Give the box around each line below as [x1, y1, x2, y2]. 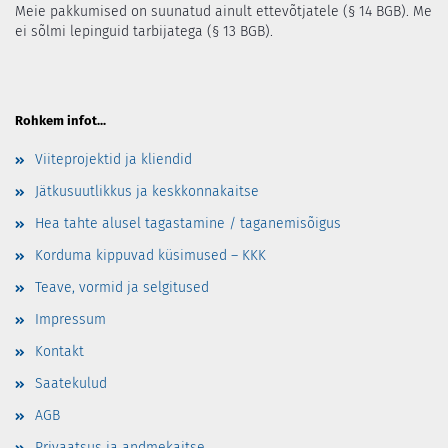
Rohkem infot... [15, 113, 106, 129]
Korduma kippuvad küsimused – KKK [35, 247, 266, 265]
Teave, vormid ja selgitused [35, 279, 209, 297]
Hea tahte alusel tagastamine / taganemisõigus [35, 215, 341, 233]
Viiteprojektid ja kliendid [35, 151, 192, 169]
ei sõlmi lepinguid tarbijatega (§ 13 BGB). [15, 23, 273, 41]
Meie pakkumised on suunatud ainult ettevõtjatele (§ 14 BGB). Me [15, 3, 432, 21]
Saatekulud [35, 375, 107, 393]
